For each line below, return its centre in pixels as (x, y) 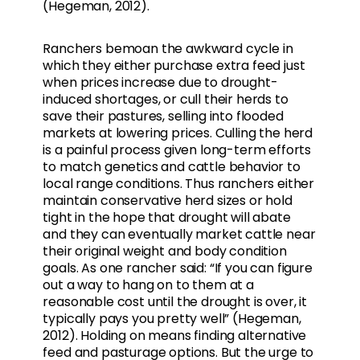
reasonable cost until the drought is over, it (175, 302)
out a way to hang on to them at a (148, 285)
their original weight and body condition (165, 252)
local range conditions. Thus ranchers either (179, 184)
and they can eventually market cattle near (179, 235)
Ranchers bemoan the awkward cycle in (168, 49)
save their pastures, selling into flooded (163, 117)
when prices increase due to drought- (160, 83)
